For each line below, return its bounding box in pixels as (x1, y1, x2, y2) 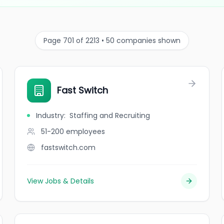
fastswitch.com (41, 142, 96, 152)
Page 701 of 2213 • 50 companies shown (43, 35, 180, 45)
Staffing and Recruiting (69, 110, 150, 120)
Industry (36, 110, 64, 120)
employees (66, 126, 105, 136)
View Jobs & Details (27, 176, 94, 186)
